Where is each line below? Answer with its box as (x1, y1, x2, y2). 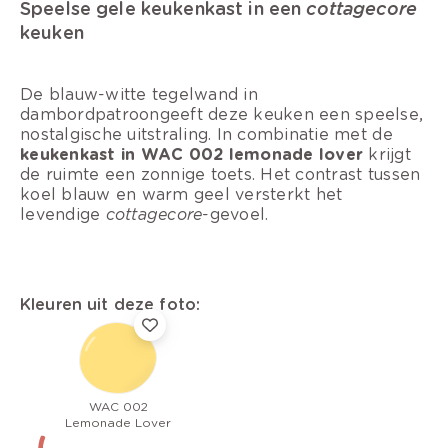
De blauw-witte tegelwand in (20, 84, 258, 104)
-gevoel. (202, 204, 269, 224)
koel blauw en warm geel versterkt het (20, 184, 343, 204)
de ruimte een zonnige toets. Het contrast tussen (20, 164, 421, 184)
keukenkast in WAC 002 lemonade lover (20, 144, 364, 164)
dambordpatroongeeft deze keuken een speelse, (20, 104, 424, 124)
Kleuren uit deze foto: (20, 294, 201, 314)
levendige (20, 204, 106, 224)
